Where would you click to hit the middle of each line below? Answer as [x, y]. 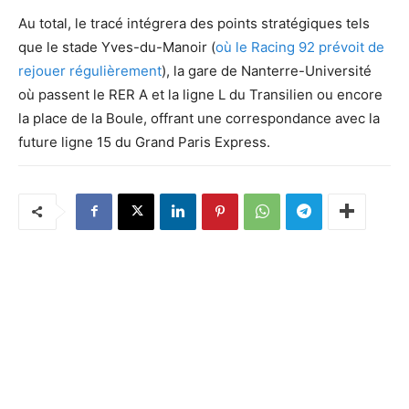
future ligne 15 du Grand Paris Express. [144, 142]
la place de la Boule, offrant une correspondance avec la [199, 118]
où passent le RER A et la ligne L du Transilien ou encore [200, 94]
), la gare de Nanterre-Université [267, 70]
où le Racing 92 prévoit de [300, 47]
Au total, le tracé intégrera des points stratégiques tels [194, 23]
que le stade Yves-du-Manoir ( [117, 47]
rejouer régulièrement [90, 70]
